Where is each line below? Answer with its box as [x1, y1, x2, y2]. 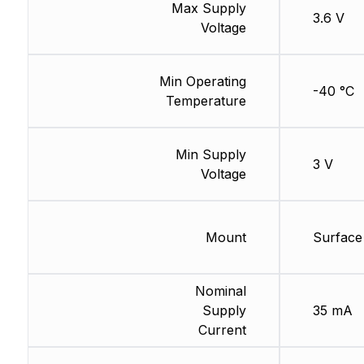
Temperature [165, 93, 246, 110]
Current [197, 322, 246, 339]
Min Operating [158, 73, 246, 90]
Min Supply [175, 146, 246, 163]
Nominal [194, 283, 246, 300]
